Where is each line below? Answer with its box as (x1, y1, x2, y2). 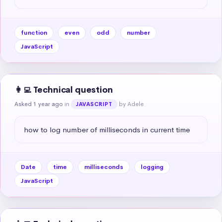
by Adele (118, 100, 144, 108)
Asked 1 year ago (14, 100, 63, 108)
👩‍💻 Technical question (14, 84, 113, 95)
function (21, 28, 47, 37)
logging (141, 163, 164, 171)
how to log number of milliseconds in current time (24, 124, 190, 134)
